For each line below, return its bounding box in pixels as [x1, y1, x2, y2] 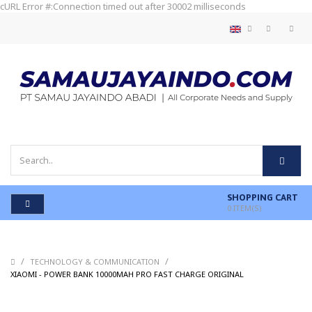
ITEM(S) [231, 203, 262, 214]
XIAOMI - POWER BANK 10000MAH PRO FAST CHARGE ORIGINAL [10, 269, 244, 280]
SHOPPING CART [227, 192, 298, 203]
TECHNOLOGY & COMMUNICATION [30, 256, 162, 267]
